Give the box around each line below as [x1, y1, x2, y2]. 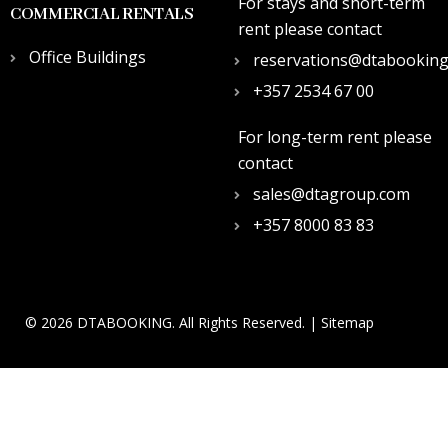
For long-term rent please [238, 126, 432, 149]
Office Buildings [29, 46, 146, 69]
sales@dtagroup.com [253, 183, 410, 206]
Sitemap [321, 313, 374, 333]
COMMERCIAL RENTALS [10, 4, 194, 26]
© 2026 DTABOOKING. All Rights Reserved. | [25, 313, 321, 333]
